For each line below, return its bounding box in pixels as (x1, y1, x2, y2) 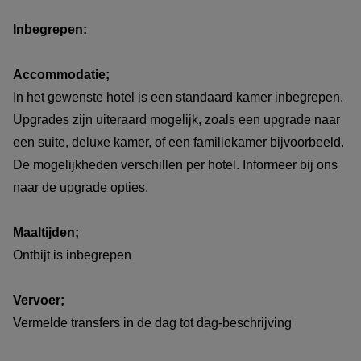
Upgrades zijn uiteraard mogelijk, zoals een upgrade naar (13, 112, 340, 127)
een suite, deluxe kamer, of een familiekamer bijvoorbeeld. (13, 135, 344, 149)
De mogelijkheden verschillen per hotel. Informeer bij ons (13, 157, 338, 172)
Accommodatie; (13, 67, 110, 81)
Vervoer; (13, 293, 68, 307)
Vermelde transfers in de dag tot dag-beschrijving (13, 315, 292, 330)
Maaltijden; (13, 225, 82, 239)
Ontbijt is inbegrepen (13, 247, 131, 262)
